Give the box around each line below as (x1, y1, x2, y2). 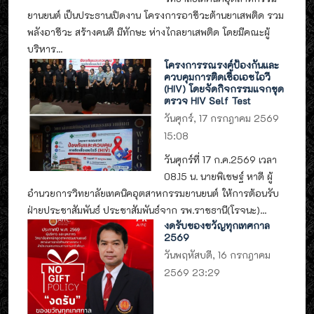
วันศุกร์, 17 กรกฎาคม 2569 (164, 111, 280, 124)
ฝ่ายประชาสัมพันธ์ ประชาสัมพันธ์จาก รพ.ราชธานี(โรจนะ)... (27, 203, 266, 216)
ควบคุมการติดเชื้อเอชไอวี (164, 70, 271, 83)
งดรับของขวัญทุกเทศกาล (164, 219, 271, 232)
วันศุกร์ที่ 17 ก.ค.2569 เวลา (164, 153, 278, 165)
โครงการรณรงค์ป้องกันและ (164, 58, 280, 71)
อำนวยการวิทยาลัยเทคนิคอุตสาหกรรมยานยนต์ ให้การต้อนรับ (27, 186, 279, 199)
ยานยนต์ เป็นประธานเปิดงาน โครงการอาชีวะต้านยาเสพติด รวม (27, 9, 284, 22)
